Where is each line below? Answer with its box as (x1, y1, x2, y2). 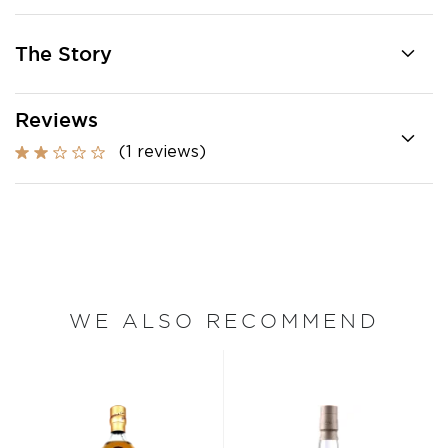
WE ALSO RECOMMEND (68, 310, 380, 332)
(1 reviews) (119, 144, 206, 160)
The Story (15, 43, 112, 65)
